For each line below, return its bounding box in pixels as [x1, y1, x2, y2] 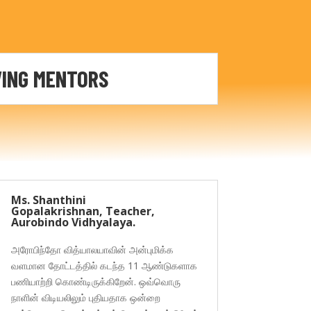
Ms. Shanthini [10, 192, 86, 208]
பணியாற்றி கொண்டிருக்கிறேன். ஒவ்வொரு [10, 274, 180, 288]
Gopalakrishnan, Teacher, [10, 203, 155, 219]
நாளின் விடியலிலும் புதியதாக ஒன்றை [10, 290, 160, 304]
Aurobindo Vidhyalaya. [10, 214, 135, 230]
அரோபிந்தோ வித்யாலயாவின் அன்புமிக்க [10, 242, 174, 256]
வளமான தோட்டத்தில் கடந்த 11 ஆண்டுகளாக [10, 258, 197, 272]
